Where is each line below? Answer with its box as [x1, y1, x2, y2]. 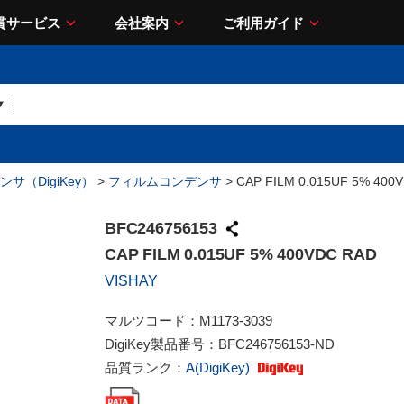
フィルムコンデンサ [108, 174, 222, 188]
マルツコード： [105, 313, 199, 328]
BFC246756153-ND [218, 336, 335, 352]
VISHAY [105, 273, 158, 289]
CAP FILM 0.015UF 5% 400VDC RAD [105, 245, 377, 263]
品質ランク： [105, 360, 186, 375]
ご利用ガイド [223, 14, 304, 31]
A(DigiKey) [186, 360, 253, 375]
